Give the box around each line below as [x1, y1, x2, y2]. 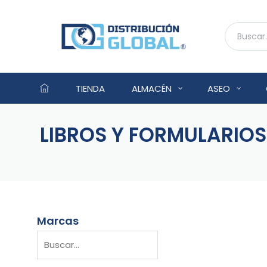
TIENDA [76, 82, 105, 95]
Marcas [37, 213, 79, 228]
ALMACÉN [132, 82, 172, 95]
